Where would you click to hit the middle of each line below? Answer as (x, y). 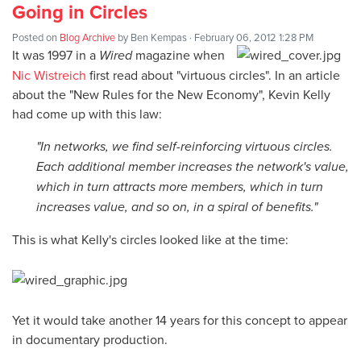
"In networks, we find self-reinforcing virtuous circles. (185, 147)
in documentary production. (90, 340)
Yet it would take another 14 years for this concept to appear (180, 320)
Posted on (36, 37)
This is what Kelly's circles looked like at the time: (150, 240)
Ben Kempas (159, 37)
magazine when (178, 55)
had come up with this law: (87, 114)
